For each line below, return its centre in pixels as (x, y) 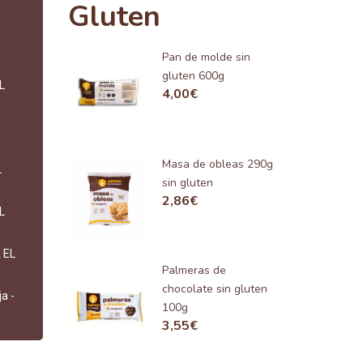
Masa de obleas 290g (218, 164)
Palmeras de (194, 271)
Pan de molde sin (207, 57)
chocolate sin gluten (215, 289)
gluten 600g (194, 76)
